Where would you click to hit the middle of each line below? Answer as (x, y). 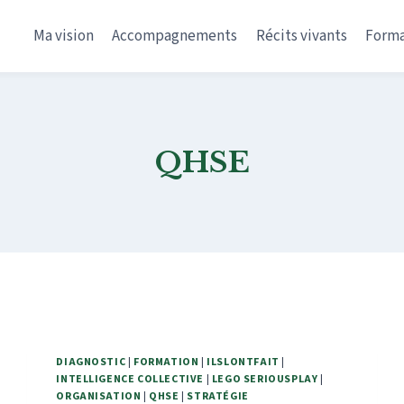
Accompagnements (175, 36)
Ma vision (63, 36)
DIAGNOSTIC (91, 362)
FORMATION (166, 362)
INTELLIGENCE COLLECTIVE (130, 379)
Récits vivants (301, 36)
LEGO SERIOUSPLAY (265, 379)
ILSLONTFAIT (243, 362)
